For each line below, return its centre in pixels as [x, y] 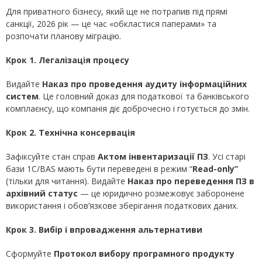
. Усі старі [227, 157]
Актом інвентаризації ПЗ [153, 157]
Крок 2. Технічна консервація [70, 133]
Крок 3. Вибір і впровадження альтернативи [104, 230]
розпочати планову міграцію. [63, 36]
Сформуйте [30, 254]
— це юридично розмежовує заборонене [161, 194]
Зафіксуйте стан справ [52, 157]
